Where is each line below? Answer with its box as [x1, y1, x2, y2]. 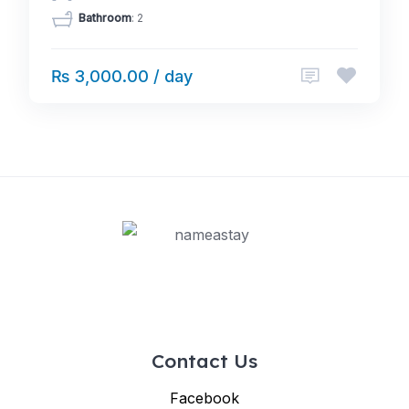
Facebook [170, 389, 239, 407]
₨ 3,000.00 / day [51, 67, 193, 86]
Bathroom [79, 11, 131, 26]
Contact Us [152, 349, 257, 372]
